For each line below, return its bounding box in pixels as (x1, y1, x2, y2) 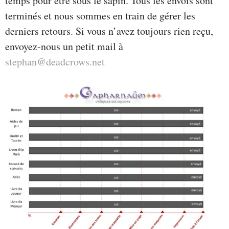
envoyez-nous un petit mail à (5, 39, 123, 54)
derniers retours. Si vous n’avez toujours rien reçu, (5, 24, 213, 38)
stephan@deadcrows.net (5, 55, 105, 69)
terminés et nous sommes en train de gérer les (5, 9, 195, 23)
